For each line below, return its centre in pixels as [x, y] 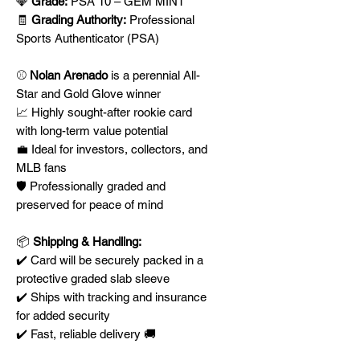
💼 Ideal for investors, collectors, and [112, 149]
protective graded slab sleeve [93, 278]
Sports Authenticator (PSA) [88, 38]
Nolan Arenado [69, 75]
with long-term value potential [92, 131]
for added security [63, 315]
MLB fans [41, 168]
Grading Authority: [79, 20]
